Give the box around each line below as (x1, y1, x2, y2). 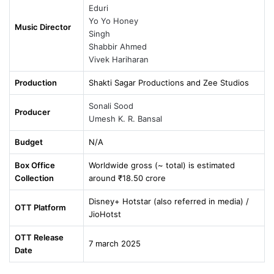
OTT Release (15, 232, 64, 243)
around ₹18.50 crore (89, 173, 166, 183)
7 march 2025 (89, 239, 141, 249)
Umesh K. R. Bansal (89, 114, 162, 124)
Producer (15, 107, 50, 117)
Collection (15, 173, 54, 183)
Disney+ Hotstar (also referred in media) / (89, 196, 249, 207)
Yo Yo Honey (89, 16, 138, 26)
